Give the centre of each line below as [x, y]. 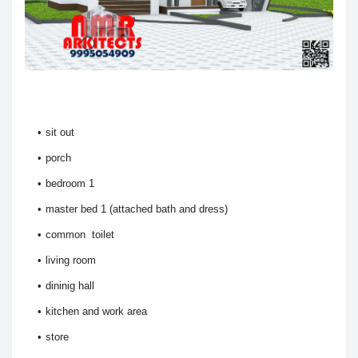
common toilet [80, 234]
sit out [60, 132]
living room [71, 260]
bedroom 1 [70, 183]
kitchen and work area [96, 311]
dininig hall [70, 285]
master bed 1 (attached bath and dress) [137, 209]
